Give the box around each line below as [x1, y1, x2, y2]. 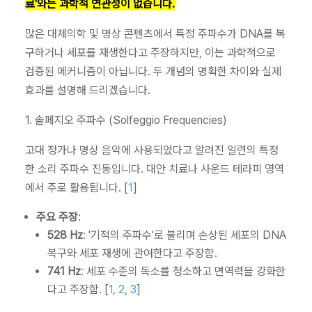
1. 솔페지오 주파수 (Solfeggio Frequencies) [25, 114, 227, 127]
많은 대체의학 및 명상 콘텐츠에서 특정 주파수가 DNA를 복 [25, 27, 286, 41]
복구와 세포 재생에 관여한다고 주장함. [47, 247, 217, 260]
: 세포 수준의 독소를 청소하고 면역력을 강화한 [81, 265, 286, 279]
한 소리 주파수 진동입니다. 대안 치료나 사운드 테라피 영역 [25, 162, 284, 176]
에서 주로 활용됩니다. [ [25, 181, 128, 195]
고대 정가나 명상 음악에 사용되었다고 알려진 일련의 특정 [25, 143, 279, 157]
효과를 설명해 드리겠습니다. [25, 84, 150, 97]
